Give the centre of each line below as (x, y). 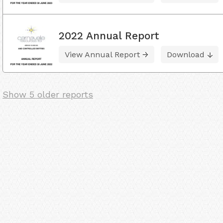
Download (186, 55)
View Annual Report (102, 55)
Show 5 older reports (48, 95)
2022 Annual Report (109, 36)
